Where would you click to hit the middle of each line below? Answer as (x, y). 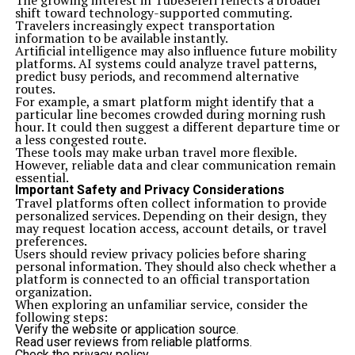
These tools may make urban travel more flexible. (155, 152)
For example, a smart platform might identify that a (164, 101)
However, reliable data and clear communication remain (175, 165)
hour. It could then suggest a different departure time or (177, 127)
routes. (35, 89)
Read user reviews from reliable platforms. (133, 342)
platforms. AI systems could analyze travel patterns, (166, 63)
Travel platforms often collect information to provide (170, 203)
